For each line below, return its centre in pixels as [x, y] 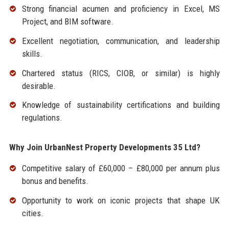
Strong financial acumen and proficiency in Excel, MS [121, 9]
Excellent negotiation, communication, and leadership [121, 41]
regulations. [42, 118]
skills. [32, 53]
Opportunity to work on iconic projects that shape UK [121, 201]
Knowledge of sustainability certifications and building [121, 105]
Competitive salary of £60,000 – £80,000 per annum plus [121, 168]
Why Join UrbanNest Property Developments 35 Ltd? [105, 147]
